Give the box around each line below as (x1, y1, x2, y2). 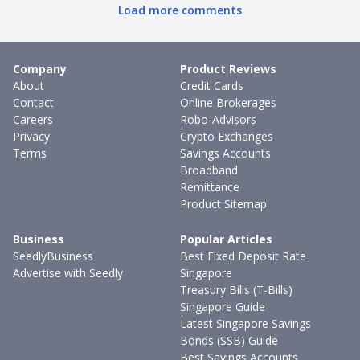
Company (13, 61, 67, 76)
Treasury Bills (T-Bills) (180, 282, 292, 297)
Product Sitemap (180, 196, 267, 211)
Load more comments (118, 2, 242, 18)
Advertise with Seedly (13, 265, 123, 280)
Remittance (180, 179, 239, 194)
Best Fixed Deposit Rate (180, 248, 306, 264)
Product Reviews (180, 61, 276, 76)
